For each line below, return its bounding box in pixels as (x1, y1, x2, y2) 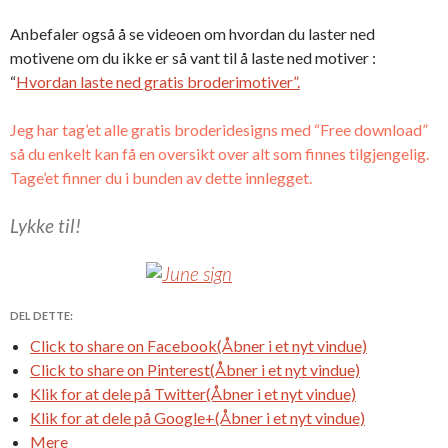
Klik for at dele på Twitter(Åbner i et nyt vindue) (30, 383, 356, 403)
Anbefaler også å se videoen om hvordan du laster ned (10, 23, 375, 43)
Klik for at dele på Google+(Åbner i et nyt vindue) (30, 407, 365, 427)
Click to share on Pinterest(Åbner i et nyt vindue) (30, 359, 360, 379)
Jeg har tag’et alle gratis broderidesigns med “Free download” (10, 119, 428, 139)
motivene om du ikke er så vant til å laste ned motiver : (10, 47, 376, 67)
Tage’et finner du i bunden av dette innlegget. (10, 167, 312, 187)
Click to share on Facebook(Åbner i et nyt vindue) (30, 335, 367, 355)
